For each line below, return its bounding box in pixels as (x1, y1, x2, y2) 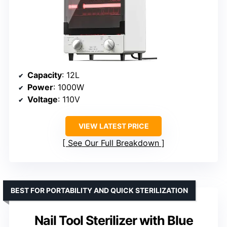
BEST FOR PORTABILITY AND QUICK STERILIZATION (11, 185, 188, 195)
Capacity (27, 69, 62, 80)
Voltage (27, 94, 58, 104)
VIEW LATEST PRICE (78, 121, 149, 130)
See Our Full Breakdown (68, 137, 159, 148)
